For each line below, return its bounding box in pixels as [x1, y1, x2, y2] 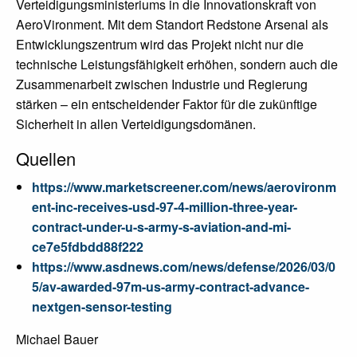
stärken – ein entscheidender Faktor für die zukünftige [16, 94, 317, 113]
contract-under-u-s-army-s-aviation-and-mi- [32, 217, 291, 236]
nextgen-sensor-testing [32, 296, 172, 316]
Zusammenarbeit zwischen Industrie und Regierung [16, 74, 308, 93]
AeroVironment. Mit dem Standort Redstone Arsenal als [16, 14, 328, 33]
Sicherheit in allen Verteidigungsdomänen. [16, 114, 256, 133]
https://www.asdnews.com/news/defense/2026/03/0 [32, 257, 335, 276]
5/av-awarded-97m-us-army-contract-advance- [32, 277, 309, 296]
